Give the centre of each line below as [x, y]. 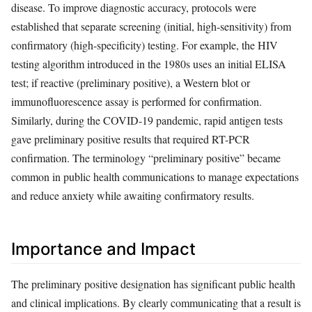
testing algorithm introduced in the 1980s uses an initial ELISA [149, 64]
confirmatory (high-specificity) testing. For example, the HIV [145, 45]
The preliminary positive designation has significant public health [153, 283]
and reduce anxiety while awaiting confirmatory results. [133, 196]
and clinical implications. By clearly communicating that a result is [156, 302]
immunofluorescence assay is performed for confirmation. [136, 102]
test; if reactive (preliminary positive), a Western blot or [131, 83]
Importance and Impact [103, 249]
